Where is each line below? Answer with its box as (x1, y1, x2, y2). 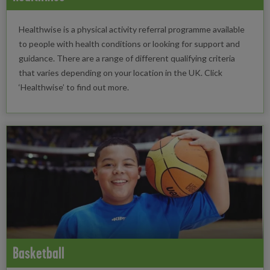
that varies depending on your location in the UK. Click (19, 67, 222, 78)
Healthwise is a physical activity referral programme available (19, 24, 245, 34)
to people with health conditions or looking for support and (19, 38, 240, 49)
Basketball (13, 243, 64, 262)
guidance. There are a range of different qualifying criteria (19, 52, 235, 63)
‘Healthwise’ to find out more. (19, 81, 129, 92)
